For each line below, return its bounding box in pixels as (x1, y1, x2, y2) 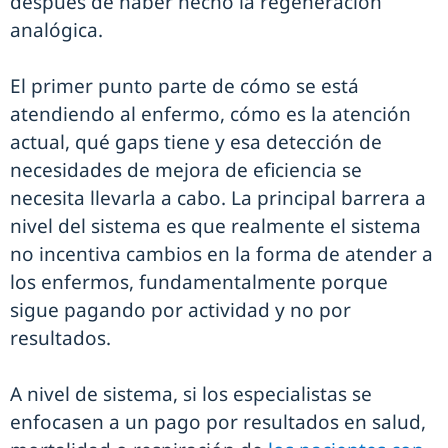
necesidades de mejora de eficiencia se (10, 157, 362, 184)
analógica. (10, 17, 103, 44)
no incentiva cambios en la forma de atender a (10, 241, 433, 268)
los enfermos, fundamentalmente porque (10, 269, 388, 296)
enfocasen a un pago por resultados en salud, (10, 409, 426, 436)
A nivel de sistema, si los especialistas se (10, 381, 372, 408)
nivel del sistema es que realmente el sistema (10, 213, 421, 240)
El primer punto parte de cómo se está (10, 73, 359, 100)
